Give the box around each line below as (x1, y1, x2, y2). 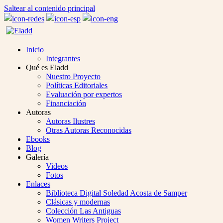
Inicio (26, 45, 44, 54)
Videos (46, 162, 68, 170)
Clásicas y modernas (46, 198, 110, 206)
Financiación (46, 99, 86, 108)
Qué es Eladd (26, 63, 68, 72)
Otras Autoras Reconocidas (46, 126, 131, 134)
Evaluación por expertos (46, 90, 122, 99)
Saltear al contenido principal (4, 4, 95, 12)
